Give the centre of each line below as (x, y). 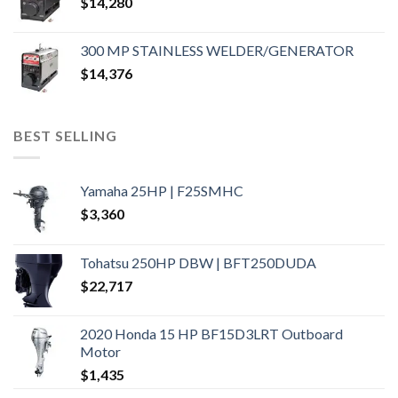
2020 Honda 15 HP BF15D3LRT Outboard (211, 333)
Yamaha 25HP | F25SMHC (162, 190)
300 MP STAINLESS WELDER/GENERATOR (217, 51)
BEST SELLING (65, 136)
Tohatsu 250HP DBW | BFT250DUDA (198, 262)
